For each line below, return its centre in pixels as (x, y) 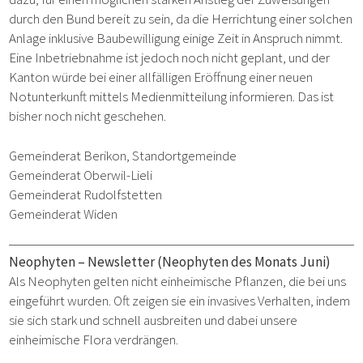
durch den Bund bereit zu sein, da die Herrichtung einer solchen (181, 18)
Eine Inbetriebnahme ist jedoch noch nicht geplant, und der (170, 57)
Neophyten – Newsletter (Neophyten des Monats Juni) (170, 262)
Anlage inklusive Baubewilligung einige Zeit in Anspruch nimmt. (176, 38)
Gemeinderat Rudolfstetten (86, 195)
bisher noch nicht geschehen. (88, 115)
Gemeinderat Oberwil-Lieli (81, 175)
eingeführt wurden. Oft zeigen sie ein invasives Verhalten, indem (180, 301)
